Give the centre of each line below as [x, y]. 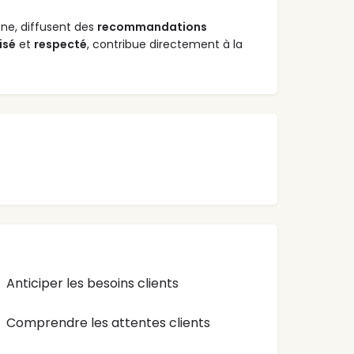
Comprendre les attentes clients [109, 323]
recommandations [152, 27]
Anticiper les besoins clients [93, 284]
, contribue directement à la [165, 45]
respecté [60, 45]
